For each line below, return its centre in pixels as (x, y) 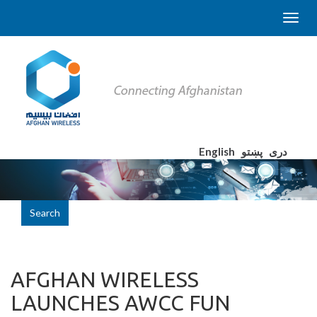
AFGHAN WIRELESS (105, 280)
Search (45, 213)
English (217, 151)
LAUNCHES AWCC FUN (120, 303)
